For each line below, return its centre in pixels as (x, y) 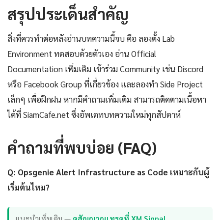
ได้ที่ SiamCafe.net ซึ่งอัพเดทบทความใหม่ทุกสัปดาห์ (94, 114)
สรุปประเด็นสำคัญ (68, 13)
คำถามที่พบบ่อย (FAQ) (82, 147)
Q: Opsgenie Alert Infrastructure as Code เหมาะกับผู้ (108, 172)
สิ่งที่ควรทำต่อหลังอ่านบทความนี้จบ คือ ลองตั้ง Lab (91, 38)
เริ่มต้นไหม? (28, 187)
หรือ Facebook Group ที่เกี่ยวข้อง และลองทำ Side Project (105, 84)
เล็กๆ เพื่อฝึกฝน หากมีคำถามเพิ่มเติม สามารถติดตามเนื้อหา (107, 99)
